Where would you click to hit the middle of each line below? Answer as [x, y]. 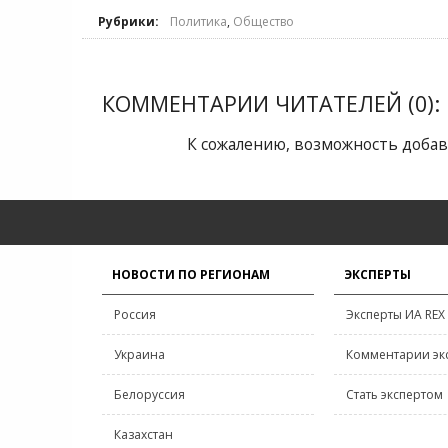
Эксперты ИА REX [395, 314]
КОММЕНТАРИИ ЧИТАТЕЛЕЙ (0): [271, 103]
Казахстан [143, 434]
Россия [135, 314]
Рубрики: [128, 21]
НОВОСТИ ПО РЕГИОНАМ [191, 274]
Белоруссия [149, 394]
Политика [198, 21]
